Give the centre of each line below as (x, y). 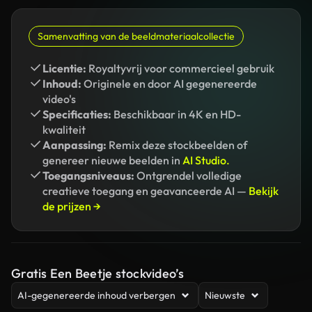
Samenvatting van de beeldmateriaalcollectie (136, 36)
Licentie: (64, 68)
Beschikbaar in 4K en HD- (176, 114)
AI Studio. (206, 160)
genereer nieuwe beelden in (112, 160)
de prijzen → (72, 206)
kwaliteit (64, 130)
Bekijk (264, 191)
